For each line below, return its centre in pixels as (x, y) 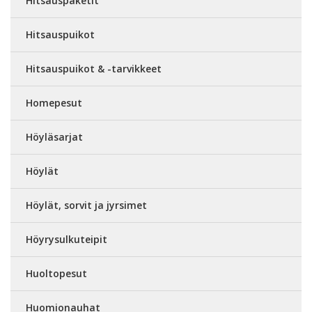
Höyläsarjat (54, 137)
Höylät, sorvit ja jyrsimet (86, 205)
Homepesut (54, 103)
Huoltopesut (56, 273)
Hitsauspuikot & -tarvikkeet (94, 69)
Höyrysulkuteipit (67, 239)
